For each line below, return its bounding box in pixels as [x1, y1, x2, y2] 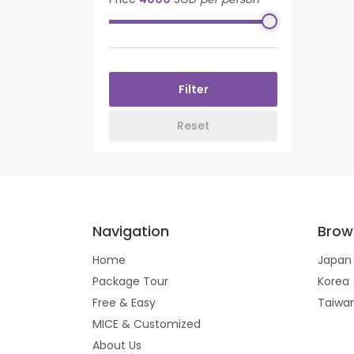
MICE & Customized [92, 316, 201, 332]
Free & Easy [92, 295, 156, 311]
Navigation [92, 221, 169, 241]
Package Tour [92, 273, 168, 289]
